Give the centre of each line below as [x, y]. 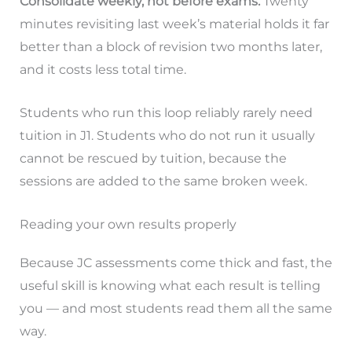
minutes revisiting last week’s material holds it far [174, 24]
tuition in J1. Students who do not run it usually [167, 135]
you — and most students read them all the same [176, 308]
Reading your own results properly [128, 224]
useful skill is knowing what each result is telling [170, 285]
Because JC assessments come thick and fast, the [176, 262]
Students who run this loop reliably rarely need [166, 112]
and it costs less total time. [103, 70]
